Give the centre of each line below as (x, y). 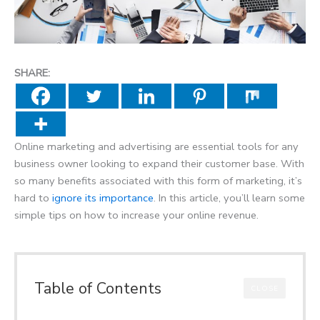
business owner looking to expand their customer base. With (159, 163)
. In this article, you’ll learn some (229, 197)
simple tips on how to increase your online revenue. (136, 215)
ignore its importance (103, 197)
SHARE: (32, 72)
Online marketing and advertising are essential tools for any (156, 146)
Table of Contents (98, 288)
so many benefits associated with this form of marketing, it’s (158, 180)
